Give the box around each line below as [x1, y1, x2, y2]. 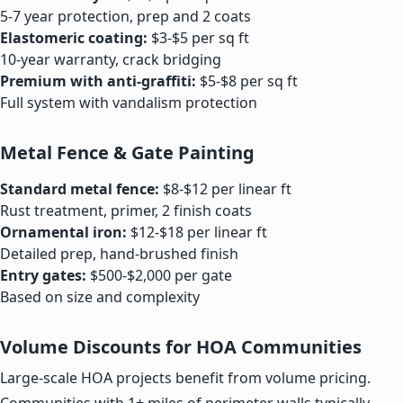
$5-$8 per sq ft [196, 70, 298, 91]
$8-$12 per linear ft [159, 178, 291, 199]
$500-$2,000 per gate [86, 264, 232, 285]
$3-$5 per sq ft [148, 27, 249, 48]
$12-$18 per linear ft [127, 221, 267, 242]
